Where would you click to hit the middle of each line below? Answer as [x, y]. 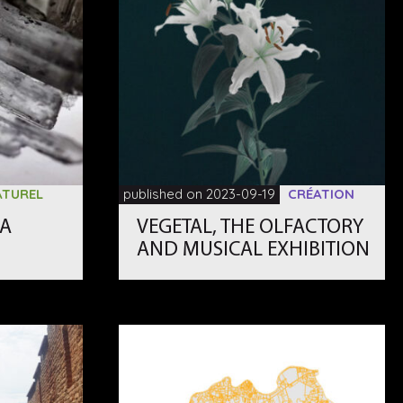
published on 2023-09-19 [200, 193]
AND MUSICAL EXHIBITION [254, 250]
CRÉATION [322, 193]
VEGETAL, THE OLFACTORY [251, 228]
